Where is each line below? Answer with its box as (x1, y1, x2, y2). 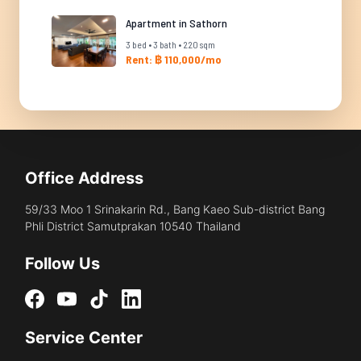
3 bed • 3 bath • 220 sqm (126, 39, 215, 50)
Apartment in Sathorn (126, 16, 227, 30)
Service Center (25, 327, 143, 347)
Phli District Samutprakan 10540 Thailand (25, 219, 241, 233)
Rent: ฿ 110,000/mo (126, 52, 222, 66)
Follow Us (25, 254, 100, 273)
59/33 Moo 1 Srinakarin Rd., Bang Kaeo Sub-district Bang (25, 202, 325, 216)
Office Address (25, 168, 143, 188)
